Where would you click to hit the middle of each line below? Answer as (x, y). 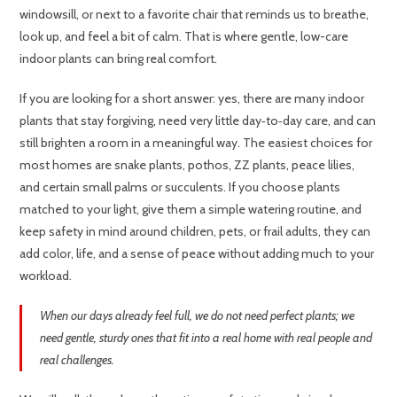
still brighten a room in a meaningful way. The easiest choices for (196, 143)
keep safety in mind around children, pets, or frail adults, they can (195, 232)
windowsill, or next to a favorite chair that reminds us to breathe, (195, 15)
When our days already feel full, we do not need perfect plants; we (198, 316)
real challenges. (78, 360)
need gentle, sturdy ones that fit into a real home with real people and (206, 338)
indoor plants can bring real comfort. (119, 59)
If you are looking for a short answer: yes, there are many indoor (192, 99)
